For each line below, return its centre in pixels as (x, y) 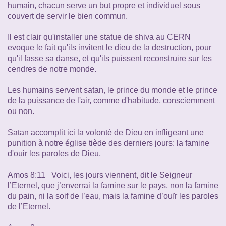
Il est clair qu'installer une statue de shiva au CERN (99, 37)
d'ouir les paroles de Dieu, (54, 153)
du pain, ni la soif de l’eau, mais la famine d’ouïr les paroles (113, 196)
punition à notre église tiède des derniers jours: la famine (108, 143)
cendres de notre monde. (52, 69)
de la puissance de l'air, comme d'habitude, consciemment (111, 100)
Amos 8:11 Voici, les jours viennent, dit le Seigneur (100, 175)
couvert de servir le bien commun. (68, 16)
